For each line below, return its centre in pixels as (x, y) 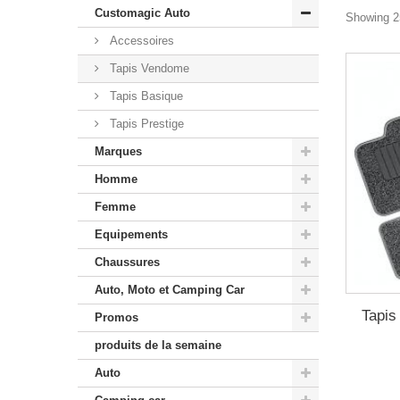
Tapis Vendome (148, 68)
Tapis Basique (145, 96)
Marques (118, 151)
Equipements (131, 234)
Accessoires (140, 41)
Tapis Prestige (145, 124)
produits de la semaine (158, 345)
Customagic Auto (142, 13)
